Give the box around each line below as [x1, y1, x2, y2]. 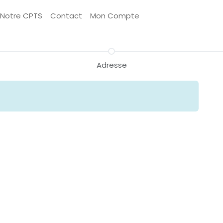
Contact [50, 10, 82, 21]
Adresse [96, 60, 127, 70]
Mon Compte [90, 10, 139, 21]
